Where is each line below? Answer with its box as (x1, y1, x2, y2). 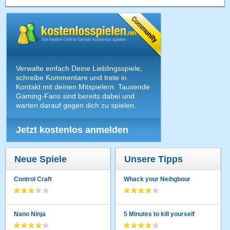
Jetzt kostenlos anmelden (16, 124, 129, 135)
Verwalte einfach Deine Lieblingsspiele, (16, 64, 143, 72)
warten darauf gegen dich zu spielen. (16, 101, 137, 109)
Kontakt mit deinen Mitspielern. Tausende (16, 82, 150, 91)
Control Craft (14, 175, 52, 183)
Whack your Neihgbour (124, 175, 191, 183)
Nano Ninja (14, 210, 46, 218)
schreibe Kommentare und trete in (16, 73, 127, 82)
